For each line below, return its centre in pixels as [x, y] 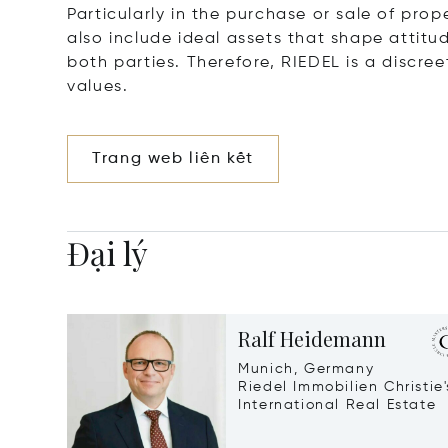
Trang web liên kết [173, 159]
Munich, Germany [306, 369]
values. [98, 87]
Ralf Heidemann [312, 339]
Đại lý [108, 253]
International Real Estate [337, 405]
